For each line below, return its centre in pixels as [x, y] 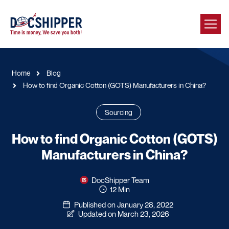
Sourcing [118, 112]
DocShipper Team [121, 180]
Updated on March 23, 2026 [123, 213]
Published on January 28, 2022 [123, 204]
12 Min [120, 189]
